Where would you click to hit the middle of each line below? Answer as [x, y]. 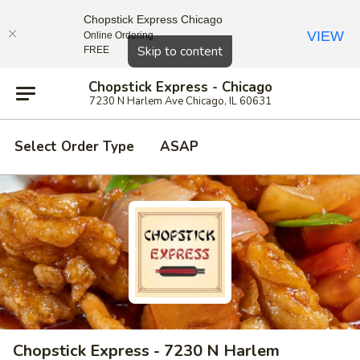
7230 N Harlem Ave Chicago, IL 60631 [180, 101]
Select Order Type [74, 147]
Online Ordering [119, 35]
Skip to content [180, 51]
